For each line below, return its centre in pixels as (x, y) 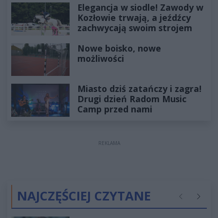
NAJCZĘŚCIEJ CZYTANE (84, 196)
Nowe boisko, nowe (119, 48)
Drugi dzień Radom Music (132, 99)
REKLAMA (109, 143)
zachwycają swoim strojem (135, 28)
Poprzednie (194, 201)
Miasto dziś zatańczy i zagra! (139, 89)
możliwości (101, 58)
